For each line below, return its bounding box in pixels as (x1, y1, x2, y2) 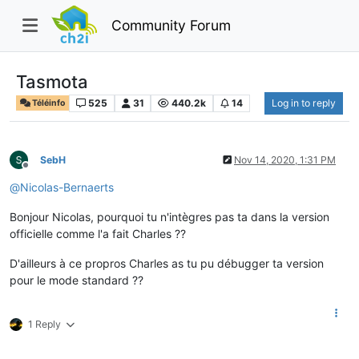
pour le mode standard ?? (10, 272, 143, 287)
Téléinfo (30, 97, 66, 108)
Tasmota (16, 71, 88, 92)
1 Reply (28, 317, 61, 330)
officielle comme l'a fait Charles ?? (10, 226, 186, 240)
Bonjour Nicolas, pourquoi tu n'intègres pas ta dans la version (10, 209, 329, 224)
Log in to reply (272, 96, 336, 109)
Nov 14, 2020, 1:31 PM (234, 153, 336, 166)
